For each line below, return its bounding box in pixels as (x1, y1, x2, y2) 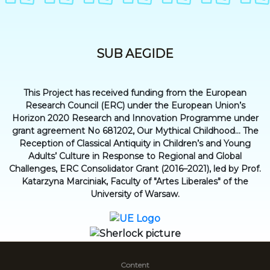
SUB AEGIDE (96, 46, 174, 61)
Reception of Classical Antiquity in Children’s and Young (19, 138, 251, 149)
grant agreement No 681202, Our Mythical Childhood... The (11, 125, 259, 137)
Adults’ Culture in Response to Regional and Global (28, 151, 242, 162)
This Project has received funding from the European (24, 87, 246, 99)
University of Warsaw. (90, 189, 180, 200)
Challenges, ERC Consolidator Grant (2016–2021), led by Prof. (9, 163, 261, 175)
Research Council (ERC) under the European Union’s (25, 100, 245, 111)
